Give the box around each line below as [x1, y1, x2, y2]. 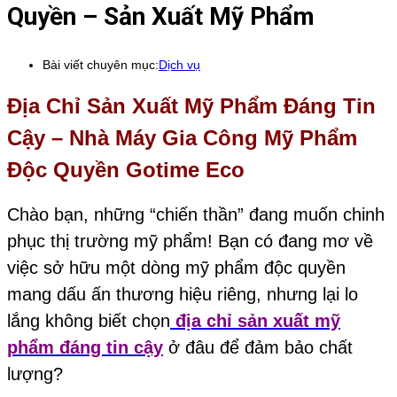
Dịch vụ [159, 58, 200, 73]
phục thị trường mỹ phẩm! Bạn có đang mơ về [7, 231, 373, 252]
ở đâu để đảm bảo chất [163, 338, 353, 358]
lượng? [7, 364, 63, 385]
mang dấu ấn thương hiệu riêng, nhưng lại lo [7, 284, 358, 305]
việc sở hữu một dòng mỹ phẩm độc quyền [7, 258, 346, 278]
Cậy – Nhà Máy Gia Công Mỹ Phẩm [7, 125, 357, 150]
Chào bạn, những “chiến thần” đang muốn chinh [7, 205, 385, 225]
